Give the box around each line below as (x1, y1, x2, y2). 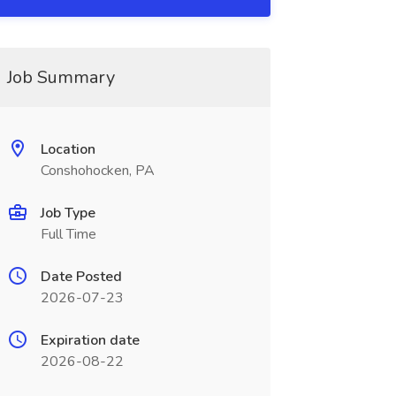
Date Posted (40, 267, 122, 286)
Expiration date (40, 331, 140, 350)
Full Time (40, 225, 96, 244)
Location (40, 140, 95, 159)
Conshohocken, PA (40, 161, 155, 180)
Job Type (40, 203, 95, 223)
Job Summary (6, 65, 115, 89)
